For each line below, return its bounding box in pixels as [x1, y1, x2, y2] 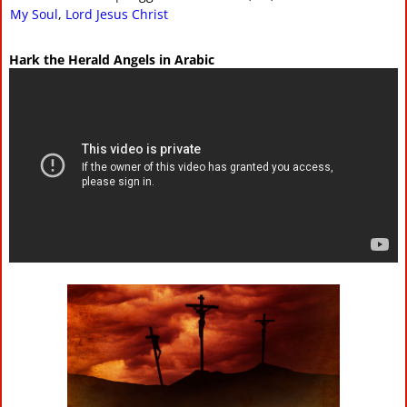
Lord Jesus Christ [65, 5, 168, 23]
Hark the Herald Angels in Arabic [9, 50, 214, 68]
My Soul [9, 5, 58, 23]
